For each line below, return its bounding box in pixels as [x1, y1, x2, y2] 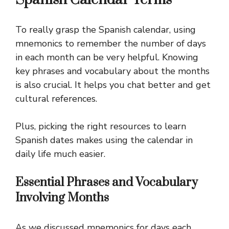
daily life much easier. [15, 147, 105, 160]
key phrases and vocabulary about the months [15, 64, 210, 77]
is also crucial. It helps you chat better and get [15, 78, 211, 91]
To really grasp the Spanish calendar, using [15, 23, 196, 36]
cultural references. [15, 92, 97, 105]
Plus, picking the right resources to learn [15, 120, 186, 132]
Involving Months [15, 190, 109, 205]
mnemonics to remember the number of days [15, 37, 206, 50]
